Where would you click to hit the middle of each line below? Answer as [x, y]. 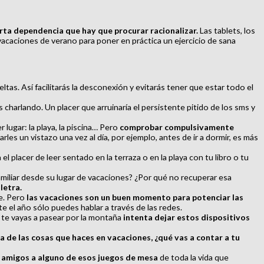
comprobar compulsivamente [177, 127]
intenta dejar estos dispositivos [187, 217]
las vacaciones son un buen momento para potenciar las [134, 197]
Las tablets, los [227, 30]
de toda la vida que [193, 257]
